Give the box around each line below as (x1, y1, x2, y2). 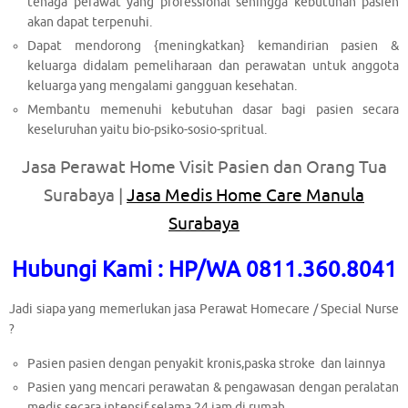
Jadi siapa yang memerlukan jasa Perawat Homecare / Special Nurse (9, 301, 399, 318)
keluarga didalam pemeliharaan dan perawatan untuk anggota (27, 57, 399, 74)
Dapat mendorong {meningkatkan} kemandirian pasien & (27, 37, 399, 54)
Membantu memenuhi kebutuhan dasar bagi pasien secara (27, 101, 399, 117)
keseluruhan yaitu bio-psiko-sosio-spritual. (27, 121, 268, 138)
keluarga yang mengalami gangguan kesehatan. (27, 77, 298, 94)
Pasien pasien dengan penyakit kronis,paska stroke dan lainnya (27, 355, 386, 372)
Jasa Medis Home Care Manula (127, 185, 364, 208)
